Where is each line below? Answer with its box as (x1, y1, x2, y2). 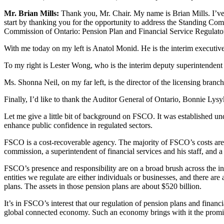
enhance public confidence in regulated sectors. (4, 120, 152, 129)
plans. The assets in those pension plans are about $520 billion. (4, 181, 201, 190)
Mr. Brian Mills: (4, 8, 59, 17)
